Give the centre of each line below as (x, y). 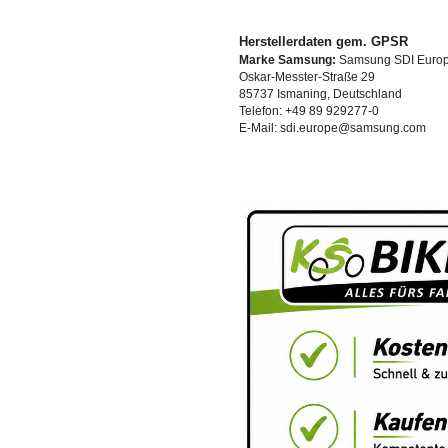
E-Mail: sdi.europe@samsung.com (332, 127)
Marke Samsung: (287, 59)
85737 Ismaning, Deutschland (320, 93)
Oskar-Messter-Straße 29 (307, 76)
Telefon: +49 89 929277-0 (309, 110)
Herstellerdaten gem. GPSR (323, 41)
